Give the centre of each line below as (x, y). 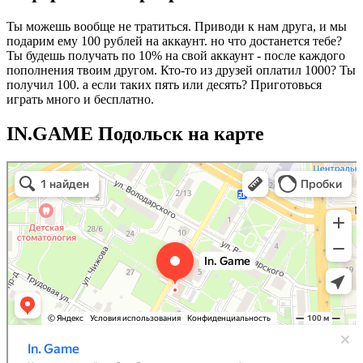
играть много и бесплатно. (80, 100)
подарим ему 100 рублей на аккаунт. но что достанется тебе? (174, 41)
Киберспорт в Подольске (57, 179)
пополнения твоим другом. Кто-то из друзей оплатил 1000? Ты (181, 70)
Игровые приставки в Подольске (73, 190)
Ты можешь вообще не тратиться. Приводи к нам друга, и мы (177, 27)
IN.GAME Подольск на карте (135, 134)
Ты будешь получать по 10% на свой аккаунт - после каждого (176, 56)
